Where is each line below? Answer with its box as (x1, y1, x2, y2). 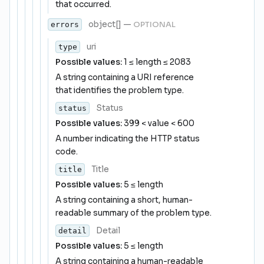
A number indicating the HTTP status (55, 134, 200, 144)
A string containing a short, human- (55, 195, 193, 205)
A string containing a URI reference (55, 72, 194, 82)
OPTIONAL (133, 19, 176, 29)
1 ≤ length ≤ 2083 (122, 57, 191, 67)
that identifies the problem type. (55, 85, 184, 95)
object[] (87, 19, 121, 29)
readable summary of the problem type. (55, 208, 212, 218)
